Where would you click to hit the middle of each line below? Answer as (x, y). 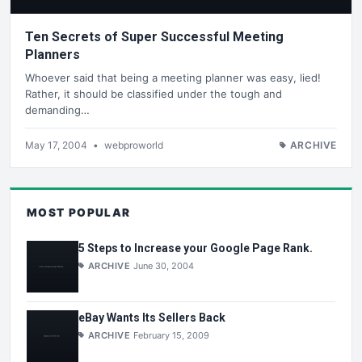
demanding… (57, 109)
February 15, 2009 (172, 335)
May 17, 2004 (57, 145)
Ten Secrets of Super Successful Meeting (154, 37)
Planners (53, 55)
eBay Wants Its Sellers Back (152, 317)
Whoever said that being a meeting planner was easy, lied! (173, 77)
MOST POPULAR (79, 212)
